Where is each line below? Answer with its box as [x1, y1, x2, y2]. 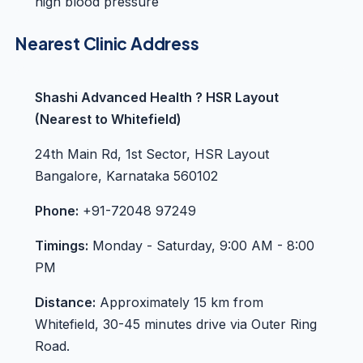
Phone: [35, 202, 79, 219]
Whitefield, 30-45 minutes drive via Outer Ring [35, 315, 318, 332]
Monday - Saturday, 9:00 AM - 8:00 [88, 237, 315, 254]
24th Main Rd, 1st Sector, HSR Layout [35, 145, 270, 162]
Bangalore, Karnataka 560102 [35, 167, 219, 184]
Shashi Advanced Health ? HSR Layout [35, 88, 280, 105]
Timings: [35, 237, 89, 254]
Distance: [35, 293, 96, 310]
